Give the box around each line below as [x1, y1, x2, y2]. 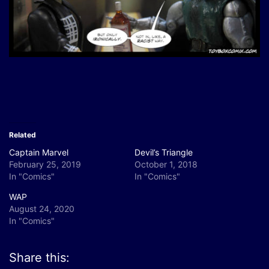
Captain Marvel [9, 147, 68, 157]
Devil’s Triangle [134, 147, 193, 157]
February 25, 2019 [9, 159, 81, 169]
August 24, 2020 [9, 203, 74, 214]
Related [9, 130, 36, 139]
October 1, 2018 [134, 159, 198, 169]
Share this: [9, 250, 70, 265]
